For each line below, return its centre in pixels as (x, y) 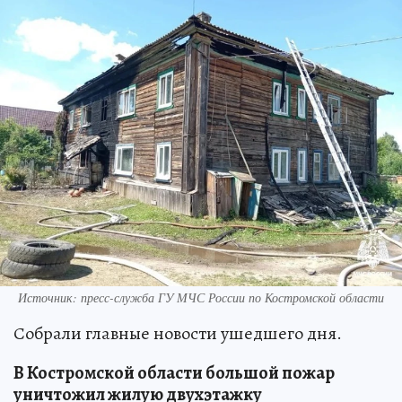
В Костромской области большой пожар (174, 372)
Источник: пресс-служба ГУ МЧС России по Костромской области (201, 297)
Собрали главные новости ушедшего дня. (178, 333)
